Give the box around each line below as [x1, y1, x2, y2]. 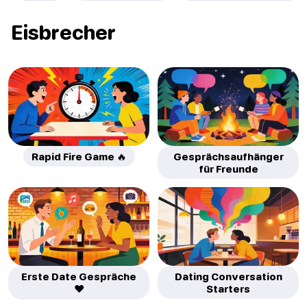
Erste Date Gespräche [21, 270, 136, 283]
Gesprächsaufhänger [173, 150, 284, 163]
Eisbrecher [11, 20, 116, 44]
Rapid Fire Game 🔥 [31, 150, 127, 163]
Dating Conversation [174, 270, 282, 283]
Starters [206, 282, 250, 295]
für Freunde [198, 162, 258, 175]
